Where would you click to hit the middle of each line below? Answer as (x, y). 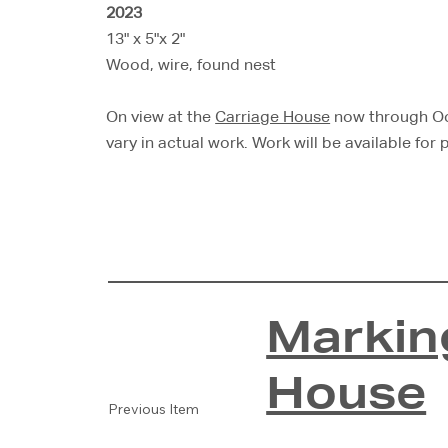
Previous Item (153, 409)
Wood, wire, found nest (191, 65)
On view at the (161, 117)
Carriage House (273, 117)
